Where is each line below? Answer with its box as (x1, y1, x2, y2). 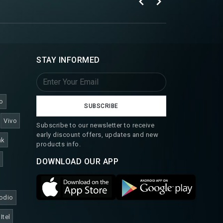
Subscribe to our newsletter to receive (36, 121, 154, 129)
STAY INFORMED (36, 55, 100, 65)
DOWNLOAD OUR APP (36, 156, 118, 166)
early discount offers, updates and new (36, 130, 158, 138)
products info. (36, 140, 81, 148)
